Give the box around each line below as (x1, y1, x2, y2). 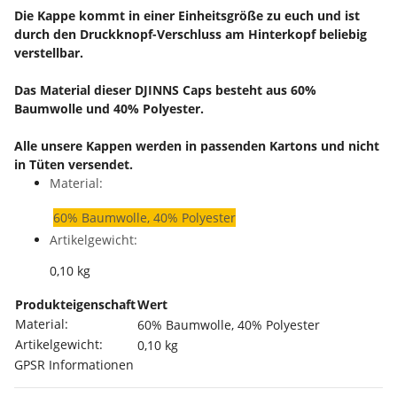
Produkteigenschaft (15, 296, 136, 314)
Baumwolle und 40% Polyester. (14, 100, 204, 118)
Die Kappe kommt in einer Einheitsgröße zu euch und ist (14, 7, 360, 25)
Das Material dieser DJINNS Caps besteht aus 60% (14, 82, 316, 99)
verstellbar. (14, 44, 83, 62)
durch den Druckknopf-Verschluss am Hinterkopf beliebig (14, 26, 367, 43)
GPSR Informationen (14, 356, 134, 374)
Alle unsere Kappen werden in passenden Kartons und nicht (14, 137, 379, 155)
